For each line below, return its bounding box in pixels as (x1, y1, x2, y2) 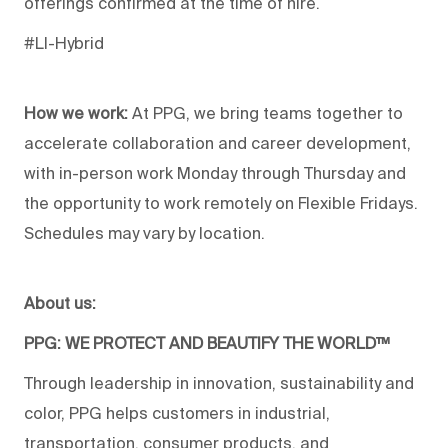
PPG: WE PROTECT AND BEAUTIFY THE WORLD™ (24, 334, 390, 353)
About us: (24, 294, 96, 313)
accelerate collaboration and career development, (24, 134, 411, 153)
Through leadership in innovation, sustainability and (24, 374, 414, 393)
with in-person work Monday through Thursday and (24, 164, 406, 183)
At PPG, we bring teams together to (128, 104, 403, 123)
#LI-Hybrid (24, 34, 104, 53)
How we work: (24, 104, 128, 123)
